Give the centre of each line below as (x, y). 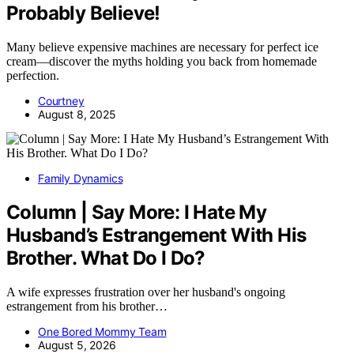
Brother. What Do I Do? (106, 258)
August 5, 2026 (77, 345)
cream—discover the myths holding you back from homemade (162, 62)
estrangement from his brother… (87, 306)
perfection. (33, 76)
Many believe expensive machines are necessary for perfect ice (162, 47)
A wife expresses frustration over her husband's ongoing (146, 292)
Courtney (61, 101)
